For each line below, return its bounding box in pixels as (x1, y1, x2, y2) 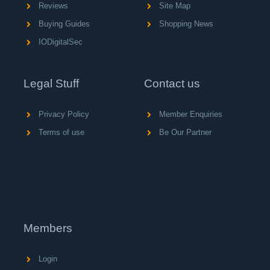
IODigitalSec (36, 37, 83, 46)
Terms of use (36, 128, 84, 137)
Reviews (36, 1, 68, 10)
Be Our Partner (157, 128, 212, 137)
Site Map (157, 1, 190, 10)
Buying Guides (36, 19, 90, 28)
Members (24, 222, 72, 234)
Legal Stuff (24, 77, 79, 90)
